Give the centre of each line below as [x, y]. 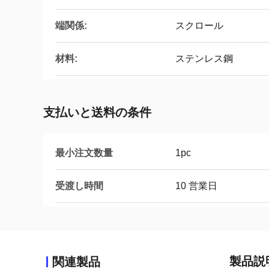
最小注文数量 [84, 153]
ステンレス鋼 [204, 59]
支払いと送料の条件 [97, 112]
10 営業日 [196, 186]
